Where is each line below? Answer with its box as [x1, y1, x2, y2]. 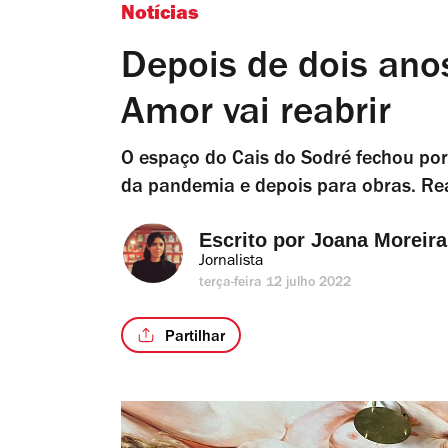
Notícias [121, 6, 199, 26]
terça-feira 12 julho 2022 [199, 277, 352, 291]
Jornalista [199, 254, 263, 270]
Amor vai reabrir [121, 97, 391, 136]
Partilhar [165, 329, 225, 346]
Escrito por [199, 229, 311, 251]
